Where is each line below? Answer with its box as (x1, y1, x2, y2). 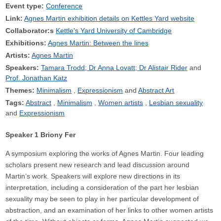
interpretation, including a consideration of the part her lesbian (5, 184, 199, 191)
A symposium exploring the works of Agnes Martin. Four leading (5, 149, 204, 157)
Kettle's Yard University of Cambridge (56, 27, 172, 35)
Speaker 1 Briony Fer (5, 131, 76, 139)
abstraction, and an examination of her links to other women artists (5, 206, 214, 214)
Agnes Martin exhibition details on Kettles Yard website (24, 14, 195, 22)
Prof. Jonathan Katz (5, 74, 68, 82)
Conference (46, 2, 83, 10)
